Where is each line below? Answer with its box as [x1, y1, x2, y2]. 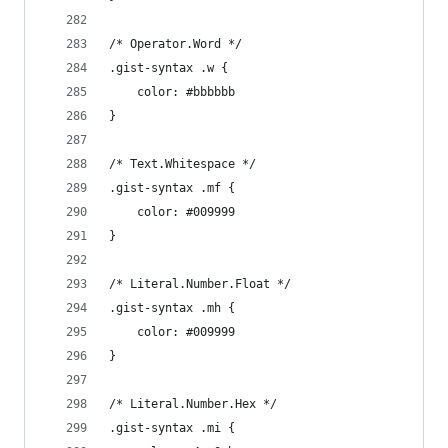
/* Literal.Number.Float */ [109, 277, 291, 291]
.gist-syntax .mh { [109, 301, 235, 315]
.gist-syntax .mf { [109, 181, 235, 195]
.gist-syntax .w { [109, 61, 228, 75]
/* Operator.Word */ [109, 37, 242, 51]
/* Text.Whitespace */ [109, 157, 256, 171]
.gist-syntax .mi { [109, 421, 235, 435]
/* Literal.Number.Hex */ [109, 397, 277, 411]
